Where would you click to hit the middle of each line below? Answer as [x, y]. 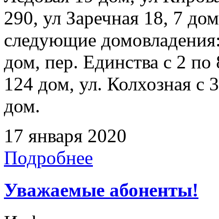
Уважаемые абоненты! [101, 190]
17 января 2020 [65, 135]
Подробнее [48, 157]
